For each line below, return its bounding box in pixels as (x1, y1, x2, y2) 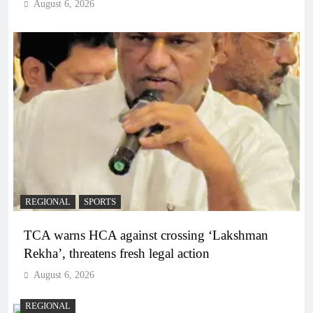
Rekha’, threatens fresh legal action (24, 246, 210, 261)
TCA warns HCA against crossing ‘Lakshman (24, 228, 268, 243)
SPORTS (84, 197, 116, 208)
